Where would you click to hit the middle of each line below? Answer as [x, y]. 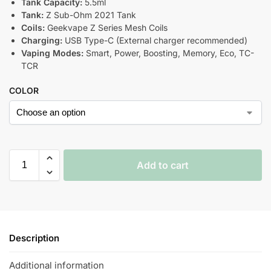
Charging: [42, 40]
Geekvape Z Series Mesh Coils [106, 27]
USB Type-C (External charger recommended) [155, 40]
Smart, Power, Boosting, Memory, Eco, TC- [169, 53]
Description [34, 238]
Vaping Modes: [52, 53]
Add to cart [163, 165]
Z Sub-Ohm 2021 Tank [90, 15]
